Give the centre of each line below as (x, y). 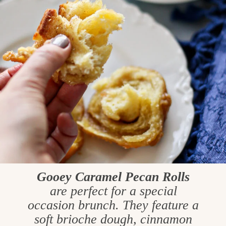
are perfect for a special (113, 191)
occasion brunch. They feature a (114, 205)
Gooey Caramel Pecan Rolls (114, 177)
